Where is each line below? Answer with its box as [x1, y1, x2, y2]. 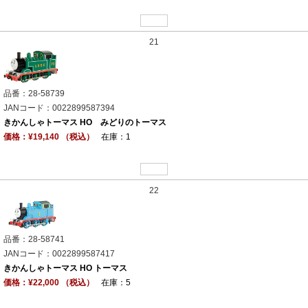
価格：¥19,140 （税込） [3, 132, 94, 142]
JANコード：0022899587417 [3, 248, 115, 258]
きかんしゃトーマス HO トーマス [3, 263, 127, 273]
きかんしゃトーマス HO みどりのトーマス [3, 118, 166, 128]
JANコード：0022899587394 [3, 103, 115, 113]
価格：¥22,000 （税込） [3, 277, 94, 287]
